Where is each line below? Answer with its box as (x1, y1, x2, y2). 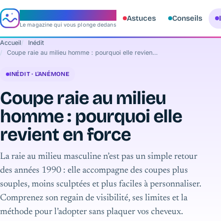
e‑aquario (20, 8, 67, 22)
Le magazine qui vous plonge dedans (20, 21, 116, 28)
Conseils (172, 13, 203, 23)
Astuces (126, 13, 156, 23)
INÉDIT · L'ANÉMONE (9, 71, 70, 78)
